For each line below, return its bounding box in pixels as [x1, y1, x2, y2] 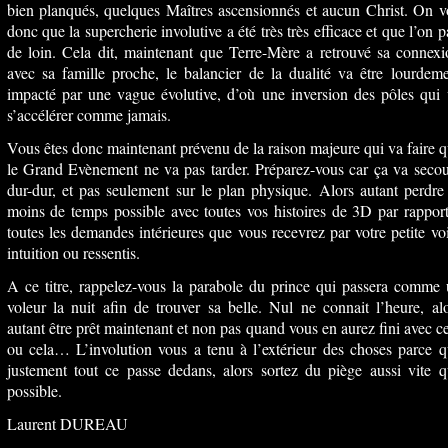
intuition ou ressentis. [6, 242, 140, 263]
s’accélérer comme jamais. [6, 104, 171, 125]
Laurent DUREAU [6, 413, 128, 434]
